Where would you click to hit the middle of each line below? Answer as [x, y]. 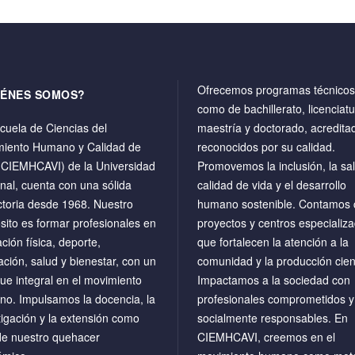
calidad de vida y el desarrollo [272, 185]
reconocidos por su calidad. [266, 147]
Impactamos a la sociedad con [274, 280]
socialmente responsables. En [273, 318]
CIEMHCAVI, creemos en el [266, 337]
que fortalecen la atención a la [273, 242]
